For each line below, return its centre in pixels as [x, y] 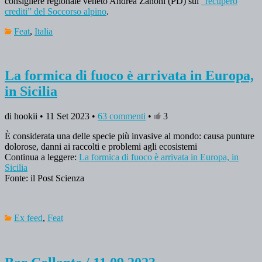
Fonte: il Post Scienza [44, 178]
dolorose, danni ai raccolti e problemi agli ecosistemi [101, 147]
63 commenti [122, 116]
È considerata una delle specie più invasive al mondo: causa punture [130, 136]
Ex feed [28, 218]
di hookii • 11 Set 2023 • [51, 116]
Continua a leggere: [42, 157]
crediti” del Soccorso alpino [56, 11]
